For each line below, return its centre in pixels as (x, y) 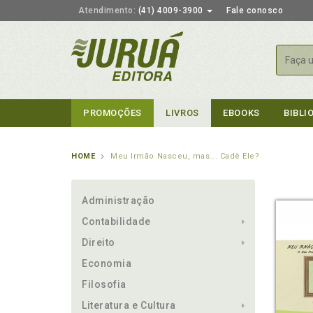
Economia (107, 263)
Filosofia (104, 284)
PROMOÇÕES (112, 113)
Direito (99, 242)
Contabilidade (117, 221)
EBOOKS (241, 113)
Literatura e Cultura (129, 305)
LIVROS (182, 113)
